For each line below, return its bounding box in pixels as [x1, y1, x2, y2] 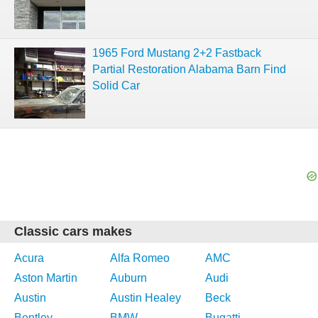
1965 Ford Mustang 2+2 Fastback [92, 47, 261, 59]
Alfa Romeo [109, 252, 170, 264]
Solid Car [92, 79, 140, 92]
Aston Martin [14, 272, 77, 284]
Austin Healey [109, 292, 181, 304]
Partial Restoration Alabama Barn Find [92, 63, 286, 75]
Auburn [109, 272, 147, 284]
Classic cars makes [14, 224, 132, 238]
